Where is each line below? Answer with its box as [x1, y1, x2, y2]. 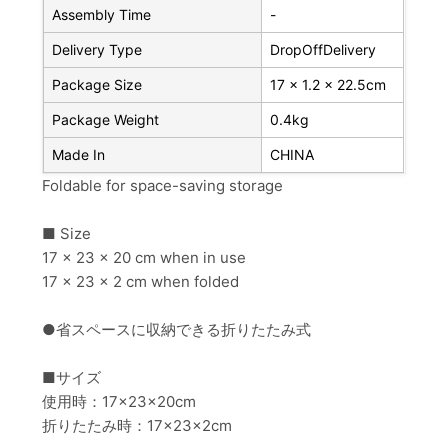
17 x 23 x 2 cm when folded [42, 272, 240, 292]
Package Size [52, 76, 143, 94]
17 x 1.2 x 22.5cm [270, 76, 387, 94]
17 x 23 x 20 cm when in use [42, 248, 247, 268]
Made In [52, 146, 106, 164]
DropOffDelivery [270, 41, 377, 59]
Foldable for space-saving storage [42, 176, 284, 196]
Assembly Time [52, 6, 152, 24]
